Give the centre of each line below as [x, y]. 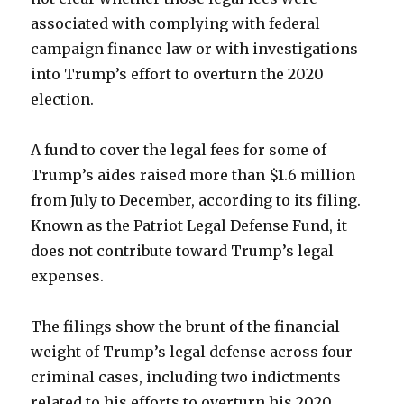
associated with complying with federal [176, 23]
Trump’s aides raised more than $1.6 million [193, 175]
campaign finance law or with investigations [195, 49]
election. [63, 99]
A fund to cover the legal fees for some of [179, 150]
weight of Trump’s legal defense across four [192, 352]
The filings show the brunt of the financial [186, 326]
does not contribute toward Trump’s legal [183, 251]
